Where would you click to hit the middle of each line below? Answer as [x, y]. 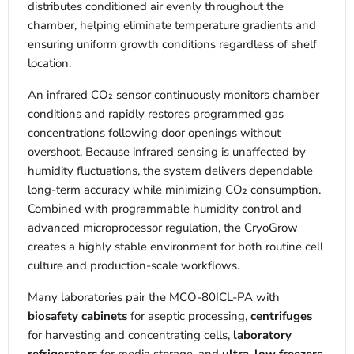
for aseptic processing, [189, 316]
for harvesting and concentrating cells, [130, 335]
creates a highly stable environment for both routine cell [175, 247]
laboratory [262, 335]
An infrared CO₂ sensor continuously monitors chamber [173, 95]
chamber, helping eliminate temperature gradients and [172, 26]
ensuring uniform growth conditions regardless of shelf [172, 45]
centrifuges [281, 316]
